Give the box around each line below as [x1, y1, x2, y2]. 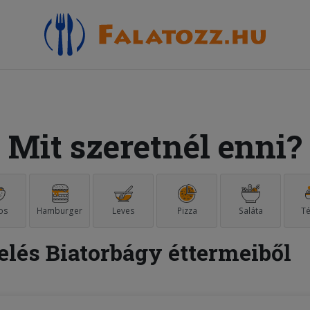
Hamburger [37, 205, 82, 217]
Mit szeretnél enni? [8, 125, 302, 167]
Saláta [238, 205, 263, 217]
